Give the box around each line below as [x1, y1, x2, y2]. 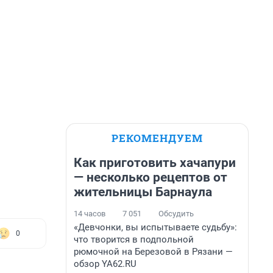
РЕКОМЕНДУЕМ [112, 131, 203, 145]
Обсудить [158, 209, 194, 218]
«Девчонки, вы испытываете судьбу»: [74, 222, 237, 233]
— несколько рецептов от [74, 170, 227, 185]
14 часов [74, 209, 105, 218]
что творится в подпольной [74, 234, 194, 245]
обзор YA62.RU [74, 258, 136, 269]
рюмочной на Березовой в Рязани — [74, 246, 233, 257]
